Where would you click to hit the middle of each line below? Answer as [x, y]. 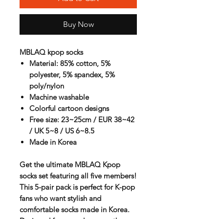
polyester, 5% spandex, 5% [72, 74]
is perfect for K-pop [103, 187]
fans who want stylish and [60, 198]
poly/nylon [47, 86]
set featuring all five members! [87, 175]
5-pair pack [53, 187]
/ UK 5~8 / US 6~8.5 [62, 131]
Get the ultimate [47, 164]
